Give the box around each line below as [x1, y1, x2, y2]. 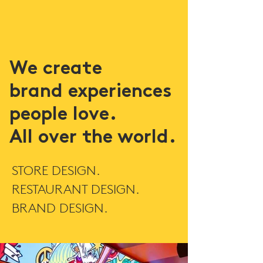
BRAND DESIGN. [12, 201, 108, 215]
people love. [9, 106, 117, 124]
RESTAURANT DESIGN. [12, 182, 139, 197]
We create [9, 60, 102, 79]
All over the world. [9, 129, 176, 147]
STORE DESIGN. [12, 163, 100, 178]
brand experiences [9, 83, 171, 102]
